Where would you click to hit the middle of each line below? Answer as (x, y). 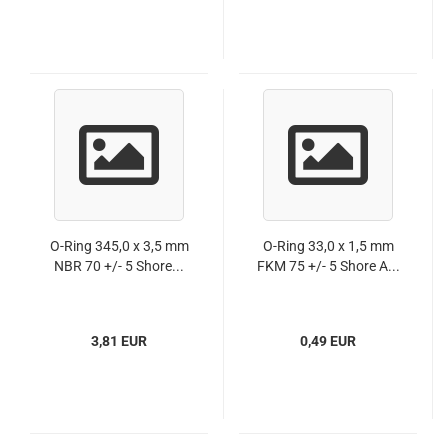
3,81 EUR (119, 341)
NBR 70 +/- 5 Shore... (119, 266)
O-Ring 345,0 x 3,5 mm (119, 246)
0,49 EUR (328, 341)
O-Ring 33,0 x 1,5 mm (328, 246)
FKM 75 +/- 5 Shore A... (328, 266)
